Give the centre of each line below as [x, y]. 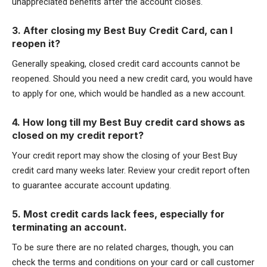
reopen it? [36, 43]
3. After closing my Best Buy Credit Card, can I [122, 30]
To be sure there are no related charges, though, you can [123, 248]
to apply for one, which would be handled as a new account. [129, 94]
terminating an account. [69, 227]
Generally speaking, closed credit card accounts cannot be [126, 64]
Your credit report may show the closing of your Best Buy [125, 156]
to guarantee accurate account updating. [91, 186]
